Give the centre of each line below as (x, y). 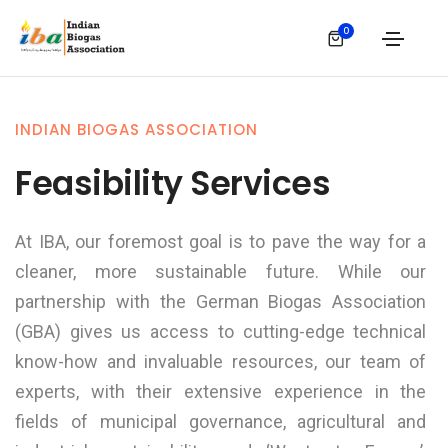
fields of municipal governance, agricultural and (221, 421)
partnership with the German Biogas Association (221, 301)
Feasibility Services (172, 183)
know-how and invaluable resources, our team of (221, 361)
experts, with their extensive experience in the (221, 391)
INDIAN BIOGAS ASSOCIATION (136, 129)
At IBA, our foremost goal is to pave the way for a (221, 241)
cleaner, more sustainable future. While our (221, 271)
